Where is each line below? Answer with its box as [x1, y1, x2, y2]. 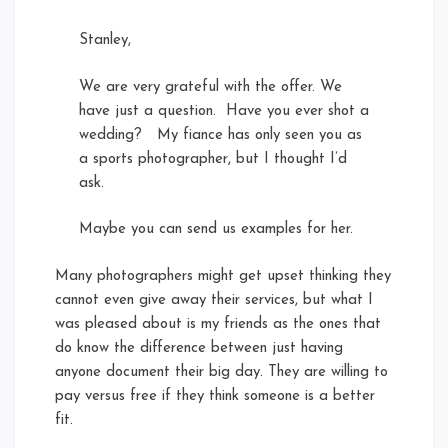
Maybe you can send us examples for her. [79, 222, 358, 238]
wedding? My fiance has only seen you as [79, 127, 362, 143]
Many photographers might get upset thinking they [55, 268, 391, 284]
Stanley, [79, 33, 136, 49]
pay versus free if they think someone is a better [55, 388, 375, 404]
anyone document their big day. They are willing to [55, 364, 388, 380]
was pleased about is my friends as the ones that [55, 316, 381, 332]
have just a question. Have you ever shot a [79, 103, 369, 119]
